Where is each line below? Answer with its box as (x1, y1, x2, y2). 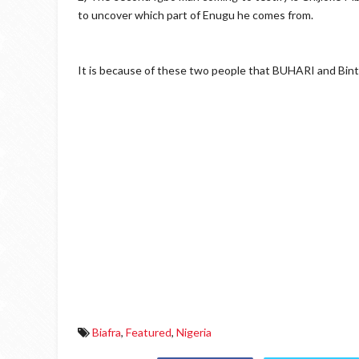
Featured (126, 325, 171, 339)
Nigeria (176, 325, 212, 339)
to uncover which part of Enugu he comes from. (78, 8, 313, 22)
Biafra (92, 325, 121, 339)
